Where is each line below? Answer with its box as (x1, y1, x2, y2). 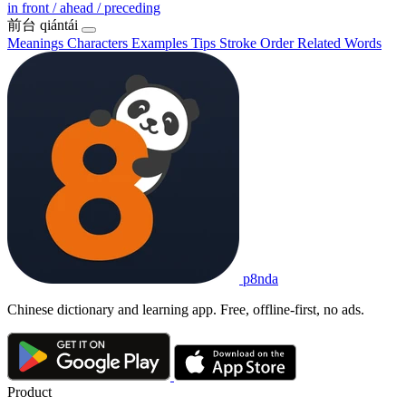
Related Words (297, 34, 382, 51)
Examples (131, 34, 191, 51)
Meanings (7, 34, 67, 51)
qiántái (40, 16, 78, 33)
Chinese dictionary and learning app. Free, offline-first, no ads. (7, 301, 364, 317)
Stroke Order (219, 34, 297, 51)
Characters (67, 34, 131, 51)
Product (7, 384, 52, 401)
